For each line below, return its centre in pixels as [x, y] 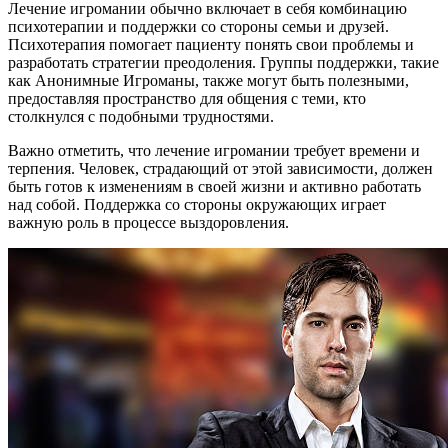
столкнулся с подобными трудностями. [141, 116]
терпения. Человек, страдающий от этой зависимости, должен [220, 168]
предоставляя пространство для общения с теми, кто [187, 98]
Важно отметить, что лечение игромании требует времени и [214, 150]
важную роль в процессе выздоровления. [148, 222]
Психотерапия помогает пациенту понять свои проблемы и [211, 44]
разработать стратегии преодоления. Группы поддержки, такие [223, 62]
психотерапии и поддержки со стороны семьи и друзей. [198, 26]
